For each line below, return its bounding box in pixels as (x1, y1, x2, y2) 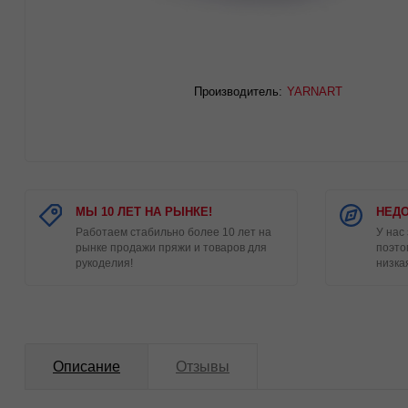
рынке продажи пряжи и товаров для (76, 241, 267, 254)
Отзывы (176, 359, 229, 374)
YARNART (287, 85, 342, 98)
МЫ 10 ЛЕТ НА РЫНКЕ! (76, 205, 212, 219)
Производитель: (194, 85, 282, 98)
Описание (53, 359, 120, 374)
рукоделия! (76, 257, 133, 270)
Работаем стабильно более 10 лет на (76, 226, 271, 239)
